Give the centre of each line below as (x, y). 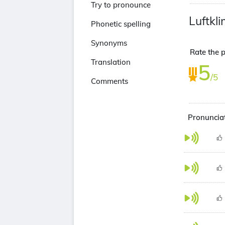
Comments (109, 81)
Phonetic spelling (121, 24)
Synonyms (109, 43)
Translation (111, 62)
